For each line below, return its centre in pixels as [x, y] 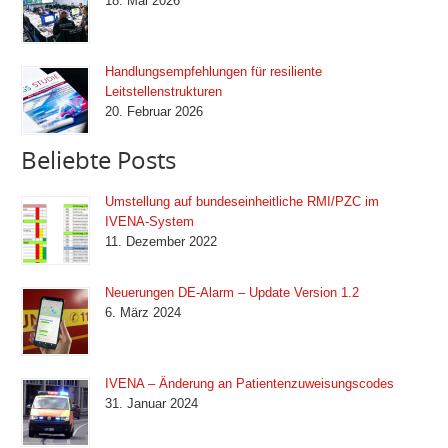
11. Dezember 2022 [161, 241]
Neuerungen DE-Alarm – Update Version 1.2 [232, 292]
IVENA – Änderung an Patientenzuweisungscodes [250, 383]
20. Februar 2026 [154, 112]
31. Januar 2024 [152, 403]
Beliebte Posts [99, 160]
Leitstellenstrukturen [164, 92]
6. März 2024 [143, 312]
